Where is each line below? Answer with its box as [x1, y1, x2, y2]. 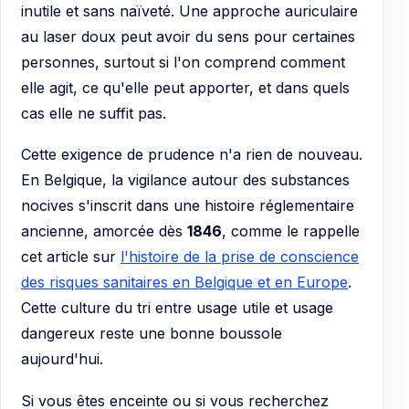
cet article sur [21, 247, 121, 267]
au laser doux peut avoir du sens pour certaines [21, 26, 355, 46]
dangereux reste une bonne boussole [21, 324, 282, 343]
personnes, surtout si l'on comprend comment [21, 52, 345, 71]
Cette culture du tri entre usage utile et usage [21, 299, 333, 318]
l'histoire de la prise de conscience [121, 247, 359, 267]
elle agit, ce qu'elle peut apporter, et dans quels [21, 78, 350, 97]
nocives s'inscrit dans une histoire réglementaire [21, 196, 354, 215]
